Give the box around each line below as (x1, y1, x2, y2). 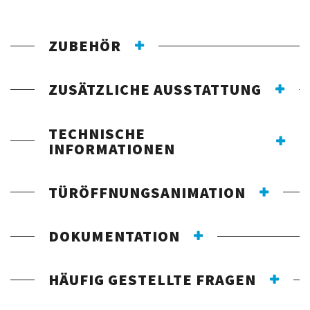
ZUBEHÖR (48, 36, 121, 56)
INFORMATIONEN (48, 138, 175, 158)
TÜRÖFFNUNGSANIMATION (48, 182, 246, 202)
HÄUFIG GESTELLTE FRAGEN (48, 270, 256, 290)
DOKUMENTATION (48, 226, 180, 246)
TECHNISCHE (48, 123, 145, 143)
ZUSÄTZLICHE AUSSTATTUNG (48, 80, 262, 100)
